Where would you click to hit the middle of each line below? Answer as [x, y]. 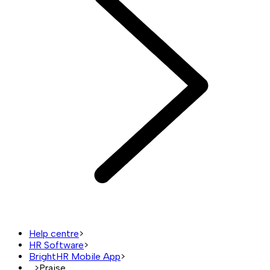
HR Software [56, 245]
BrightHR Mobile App [75, 256]
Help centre [54, 233]
